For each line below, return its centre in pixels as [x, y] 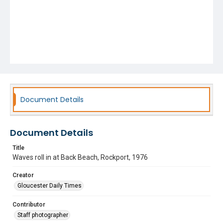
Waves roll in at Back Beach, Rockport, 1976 [80, 157]
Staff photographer [43, 215]
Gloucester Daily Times [50, 186]
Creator [23, 175]
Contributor [29, 205]
